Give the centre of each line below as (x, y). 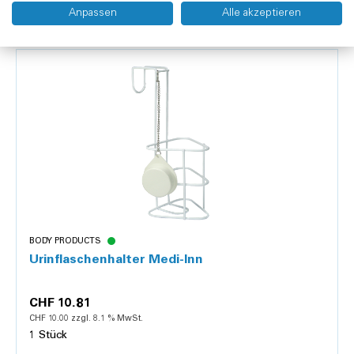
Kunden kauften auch (83, 20)
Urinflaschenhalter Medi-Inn (116, 260)
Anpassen (92, 13)
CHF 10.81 (60, 303)
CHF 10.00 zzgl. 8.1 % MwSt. (86, 318)
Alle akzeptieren (262, 13)
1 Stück (48, 335)
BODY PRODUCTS (65, 241)
